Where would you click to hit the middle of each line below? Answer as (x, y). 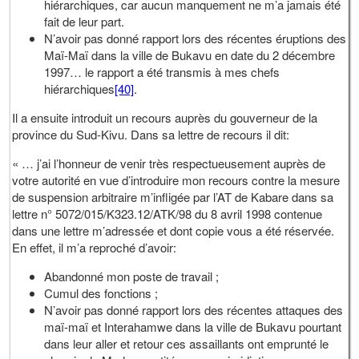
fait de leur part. (85, 22)
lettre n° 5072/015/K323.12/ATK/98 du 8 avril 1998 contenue (167, 214)
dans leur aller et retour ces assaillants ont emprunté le (187, 344)
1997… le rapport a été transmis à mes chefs (162, 72)
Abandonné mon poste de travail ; (132, 276)
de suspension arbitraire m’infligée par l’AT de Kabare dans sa (173, 197)
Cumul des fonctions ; (101, 293)
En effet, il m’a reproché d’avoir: (95, 248)
